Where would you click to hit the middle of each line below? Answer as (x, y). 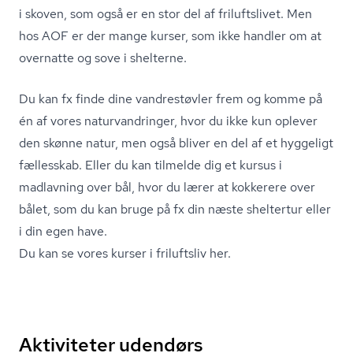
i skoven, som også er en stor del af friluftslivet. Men (165, 14)
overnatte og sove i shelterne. (103, 58)
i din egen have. (63, 231)
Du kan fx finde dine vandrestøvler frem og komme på (171, 99)
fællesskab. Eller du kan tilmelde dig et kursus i (150, 165)
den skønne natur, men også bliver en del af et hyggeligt (176, 143)
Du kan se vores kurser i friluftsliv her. (125, 253)
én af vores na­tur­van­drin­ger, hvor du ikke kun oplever (168, 121)
